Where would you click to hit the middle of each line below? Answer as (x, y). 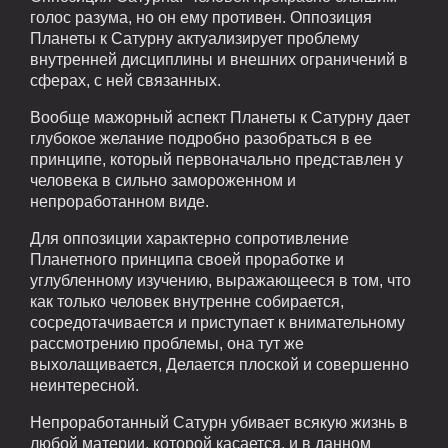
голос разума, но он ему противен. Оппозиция (201, 17)
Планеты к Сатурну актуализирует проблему (194, 38)
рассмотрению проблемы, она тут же (167, 343)
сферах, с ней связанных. (125, 80)
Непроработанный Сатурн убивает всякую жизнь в (219, 422)
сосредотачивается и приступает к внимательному (217, 322)
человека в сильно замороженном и (163, 180)
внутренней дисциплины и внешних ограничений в (219, 59)
